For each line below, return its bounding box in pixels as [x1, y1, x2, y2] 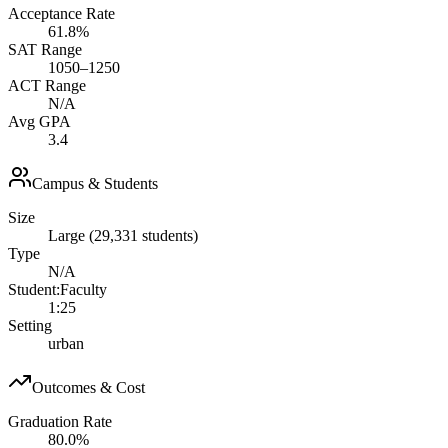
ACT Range [8, 77, 86, 95]
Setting [8, 317, 52, 335]
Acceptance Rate [8, 5, 115, 23]
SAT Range [8, 41, 82, 59]
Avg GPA [8, 113, 71, 131]
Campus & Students [32, 175, 158, 193]
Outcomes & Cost [32, 379, 145, 397]
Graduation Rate [8, 413, 112, 431]
